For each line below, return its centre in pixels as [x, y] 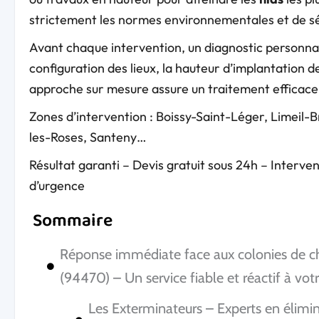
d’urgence [57, 185]
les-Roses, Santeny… [88, 137]
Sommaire [72, 220]
